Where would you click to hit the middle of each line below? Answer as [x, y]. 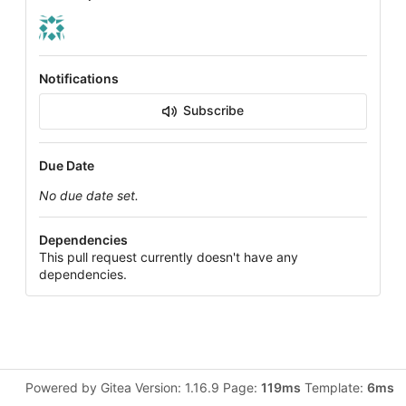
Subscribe [213, 111]
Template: [333, 388]
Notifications [79, 79]
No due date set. [89, 196]
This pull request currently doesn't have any [169, 257]
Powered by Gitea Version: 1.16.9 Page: [143, 388]
